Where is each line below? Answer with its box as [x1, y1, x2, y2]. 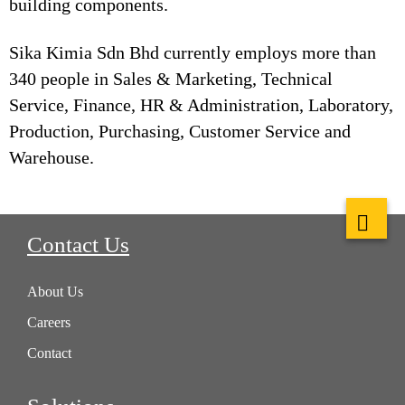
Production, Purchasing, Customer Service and [9, 121, 351, 141]
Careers [27, 315, 71, 331]
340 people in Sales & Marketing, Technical [9, 69, 333, 89]
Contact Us [27, 232, 129, 257]
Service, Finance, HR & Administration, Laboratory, [9, 95, 393, 115]
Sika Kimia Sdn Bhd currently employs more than [9, 42, 376, 62]
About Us [27, 284, 83, 300]
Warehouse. [9, 147, 94, 167]
